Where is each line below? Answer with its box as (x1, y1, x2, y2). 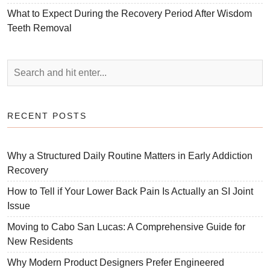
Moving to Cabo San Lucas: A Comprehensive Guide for (7, 222, 245, 233)
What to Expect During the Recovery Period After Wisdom (7, 8, 252, 19)
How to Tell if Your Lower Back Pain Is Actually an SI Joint (7, 186, 253, 197)
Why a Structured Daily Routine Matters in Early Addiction (7, 151, 253, 162)
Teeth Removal (7, 23, 72, 34)
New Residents (7, 236, 73, 247)
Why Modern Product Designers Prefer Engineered (7, 257, 224, 268)
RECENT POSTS (7, 111, 87, 121)
